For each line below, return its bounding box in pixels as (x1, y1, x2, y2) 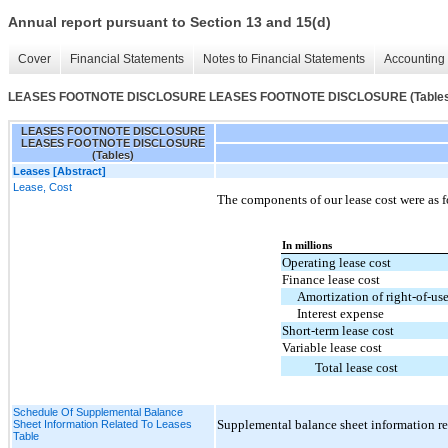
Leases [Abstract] (13, 164, 106, 177)
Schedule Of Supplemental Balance (13, 405, 183, 418)
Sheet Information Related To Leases (13, 417, 192, 430)
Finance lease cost (281, 272, 380, 288)
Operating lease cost (281, 255, 391, 271)
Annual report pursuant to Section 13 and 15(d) (8, 14, 331, 31)
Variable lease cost (281, 340, 382, 356)
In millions (281, 240, 332, 252)
